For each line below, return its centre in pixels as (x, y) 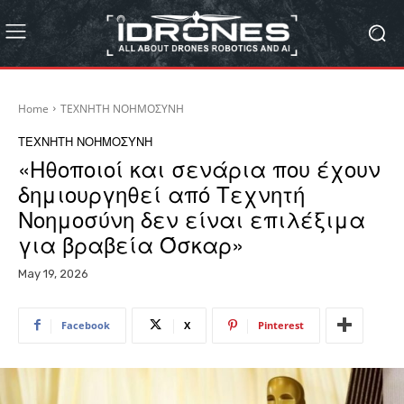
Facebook (86, 325)
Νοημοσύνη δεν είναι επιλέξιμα (192, 218)
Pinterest (281, 325)
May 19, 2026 (53, 273)
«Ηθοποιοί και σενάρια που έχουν (199, 168)
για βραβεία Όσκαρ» (131, 243)
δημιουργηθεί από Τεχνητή (161, 193)
